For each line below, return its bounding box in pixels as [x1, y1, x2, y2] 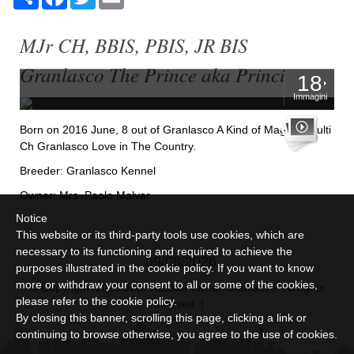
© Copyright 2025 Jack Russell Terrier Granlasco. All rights [29, 281, 325, 294]
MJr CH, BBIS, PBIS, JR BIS [20, 32, 248, 58]
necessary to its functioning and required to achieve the [16, 245, 292, 258]
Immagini [292, 92, 327, 101]
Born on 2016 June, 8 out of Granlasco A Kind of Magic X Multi [20, 123, 331, 136]
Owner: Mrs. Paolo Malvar [20, 189, 150, 201]
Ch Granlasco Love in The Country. [20, 140, 196, 153]
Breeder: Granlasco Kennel [20, 164, 156, 177]
